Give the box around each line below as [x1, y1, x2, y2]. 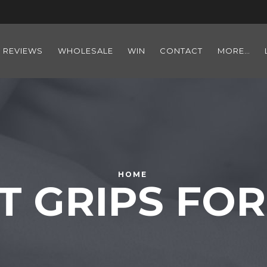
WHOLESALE [57, 45, 113, 55]
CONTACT [160, 45, 203, 55]
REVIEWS [3, 45, 44, 55]
